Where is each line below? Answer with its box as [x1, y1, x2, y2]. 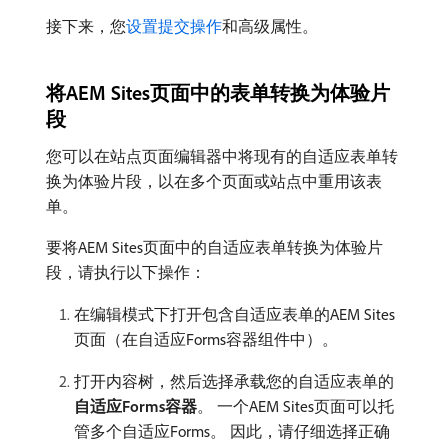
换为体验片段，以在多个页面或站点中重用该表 [46, 170, 382, 191]
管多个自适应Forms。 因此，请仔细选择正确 [74, 420, 390, 441]
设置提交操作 [126, 15, 222, 36]
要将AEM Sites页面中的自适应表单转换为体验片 [46, 236, 383, 257]
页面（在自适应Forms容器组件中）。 [74, 328, 338, 349]
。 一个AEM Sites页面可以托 [197, 395, 394, 416]
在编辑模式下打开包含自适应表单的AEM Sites [74, 303, 395, 324]
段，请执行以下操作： [46, 261, 206, 282]
